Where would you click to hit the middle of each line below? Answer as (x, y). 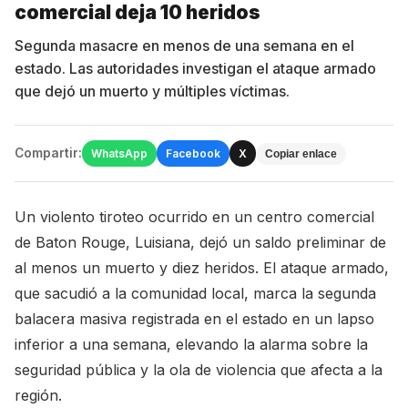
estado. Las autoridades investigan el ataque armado (195, 68)
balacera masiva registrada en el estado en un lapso (194, 319)
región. (38, 395)
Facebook (193, 153)
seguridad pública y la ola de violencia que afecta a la (199, 370)
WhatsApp (119, 153)
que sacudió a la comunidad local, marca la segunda (195, 293)
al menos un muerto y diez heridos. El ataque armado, (202, 268)
